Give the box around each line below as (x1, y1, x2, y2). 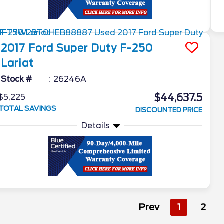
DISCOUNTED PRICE (135, 106, 203, 114)
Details (81, 120, 110, 130)
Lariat (1, 57, 34, 69)
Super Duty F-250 (56, 42, 153, 54)
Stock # (1, 74, 32, 84)
